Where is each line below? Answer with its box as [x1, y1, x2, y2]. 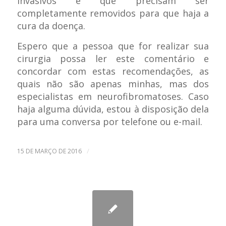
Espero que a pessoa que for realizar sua [17, 40, 209, 52]
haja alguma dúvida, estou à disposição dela [17, 103, 209, 116]
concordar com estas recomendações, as [17, 65, 209, 78]
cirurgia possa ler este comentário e [17, 52, 209, 65]
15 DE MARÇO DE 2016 [17, 146, 82, 155]
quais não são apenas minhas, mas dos [17, 78, 209, 90]
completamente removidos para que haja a [17, 7, 209, 19]
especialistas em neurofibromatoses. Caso [17, 90, 209, 103]
